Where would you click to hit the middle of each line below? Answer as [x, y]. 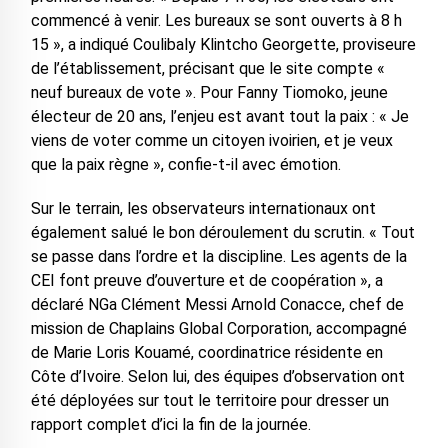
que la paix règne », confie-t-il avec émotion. [185, 164]
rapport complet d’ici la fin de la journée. [170, 424]
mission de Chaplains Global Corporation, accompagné [218, 328]
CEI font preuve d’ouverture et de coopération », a [206, 280]
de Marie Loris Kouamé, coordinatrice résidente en [206, 352]
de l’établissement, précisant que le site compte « [207, 68]
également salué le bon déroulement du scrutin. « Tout [222, 232]
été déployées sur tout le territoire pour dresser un [209, 400]
